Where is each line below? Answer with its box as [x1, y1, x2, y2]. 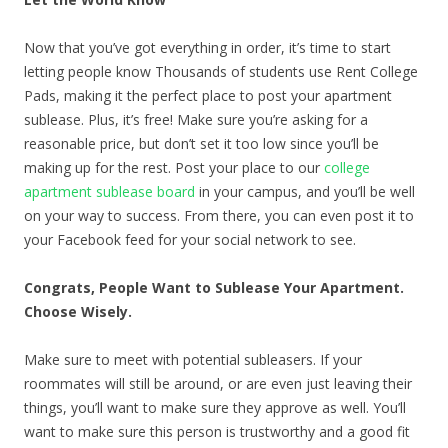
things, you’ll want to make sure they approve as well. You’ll [24, 398, 406, 417]
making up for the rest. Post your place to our [24, 158, 324, 177]
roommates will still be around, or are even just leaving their [24, 374, 412, 393]
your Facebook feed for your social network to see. [24, 230, 356, 249]
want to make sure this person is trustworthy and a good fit [24, 422, 410, 441]
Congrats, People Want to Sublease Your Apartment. [24, 278, 404, 297]
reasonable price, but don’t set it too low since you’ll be [24, 134, 379, 153]
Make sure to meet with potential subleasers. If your [24, 350, 362, 369]
